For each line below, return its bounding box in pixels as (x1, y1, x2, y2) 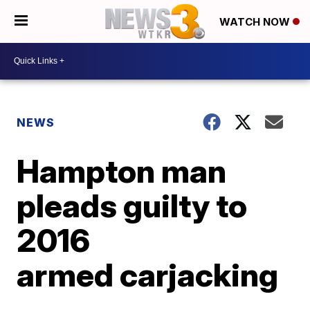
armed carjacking (17, 255, 279, 294)
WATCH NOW (219, 15, 293, 29)
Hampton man (17, 151, 227, 190)
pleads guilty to (17, 185, 248, 225)
